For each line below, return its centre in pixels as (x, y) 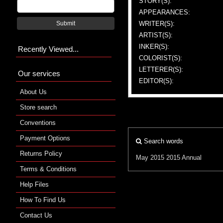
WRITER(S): (157, 23)
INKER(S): (154, 46)
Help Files (34, 184)
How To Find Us (43, 200)
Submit (66, 23)
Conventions (38, 122)
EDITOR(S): (156, 81)
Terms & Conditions (48, 169)
